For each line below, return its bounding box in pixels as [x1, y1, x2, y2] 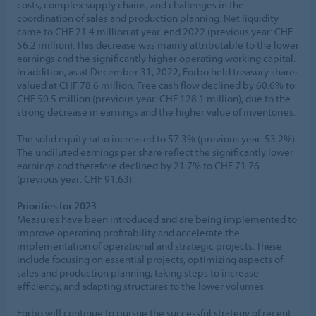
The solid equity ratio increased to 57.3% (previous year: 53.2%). [17, 131, 297, 145]
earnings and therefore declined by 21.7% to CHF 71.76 [17, 158, 260, 172]
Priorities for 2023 [17, 198, 97, 212]
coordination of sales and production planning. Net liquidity [17, 11, 279, 25]
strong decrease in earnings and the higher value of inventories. [17, 104, 296, 119]
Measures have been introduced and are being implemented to [17, 212, 297, 226]
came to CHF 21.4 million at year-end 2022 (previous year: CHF [17, 24, 293, 38]
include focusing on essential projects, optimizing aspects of [17, 252, 283, 266]
